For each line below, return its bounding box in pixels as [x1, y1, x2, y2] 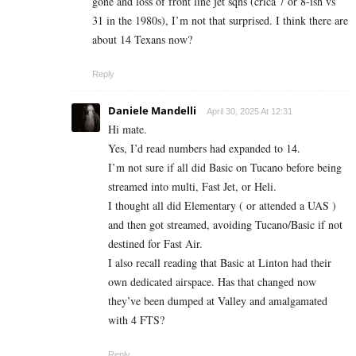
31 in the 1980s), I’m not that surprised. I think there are [92, 13, 348, 29]
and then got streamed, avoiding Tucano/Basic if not [108, 217, 342, 233]
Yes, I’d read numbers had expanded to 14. [108, 141, 300, 157]
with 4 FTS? [108, 312, 164, 328]
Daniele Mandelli [108, 103, 196, 118]
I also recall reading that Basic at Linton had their [108, 255, 331, 271]
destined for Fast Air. [108, 236, 203, 252]
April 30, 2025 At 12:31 [207, 106, 292, 117]
